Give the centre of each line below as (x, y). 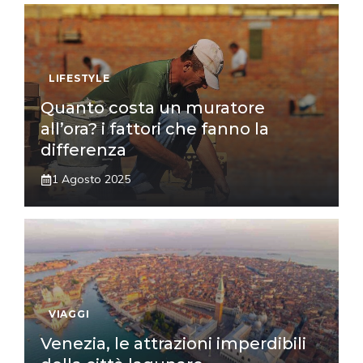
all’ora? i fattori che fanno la (155, 129)
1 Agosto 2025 (91, 179)
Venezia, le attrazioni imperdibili (173, 344)
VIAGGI (69, 314)
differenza (83, 150)
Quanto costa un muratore (153, 108)
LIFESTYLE (79, 79)
